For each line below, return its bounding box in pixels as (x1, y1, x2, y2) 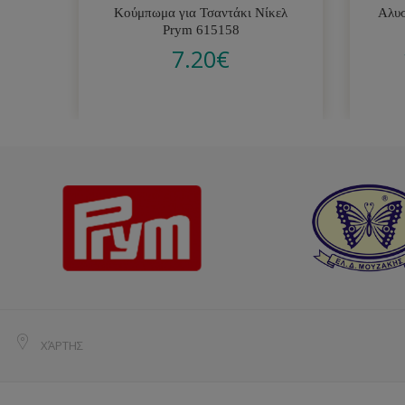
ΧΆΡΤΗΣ (41, 337, 83, 353)
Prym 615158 (162, 23, 240, 37)
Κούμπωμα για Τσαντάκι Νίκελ (114, 5, 287, 20)
